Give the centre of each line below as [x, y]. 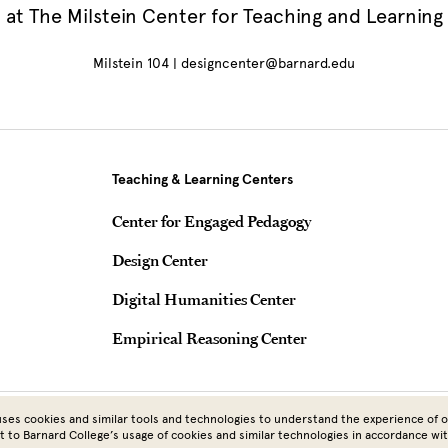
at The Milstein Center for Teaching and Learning [224, 16]
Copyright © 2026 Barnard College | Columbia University [224, 406]
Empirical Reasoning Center [209, 338]
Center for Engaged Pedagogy [211, 221]
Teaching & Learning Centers [202, 180]
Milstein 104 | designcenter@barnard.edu [224, 64]
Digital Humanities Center [204, 299]
